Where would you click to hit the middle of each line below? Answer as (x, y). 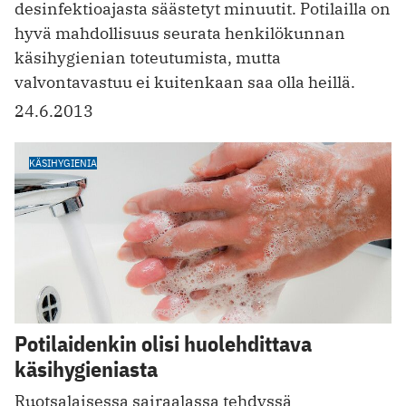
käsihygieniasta (86, 368)
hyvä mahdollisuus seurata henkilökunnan (180, 34)
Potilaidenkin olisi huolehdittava (163, 343)
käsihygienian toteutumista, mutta (148, 58)
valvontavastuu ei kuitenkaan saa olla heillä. (185, 82)
